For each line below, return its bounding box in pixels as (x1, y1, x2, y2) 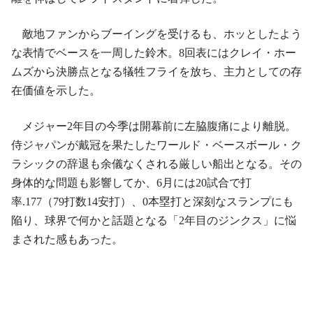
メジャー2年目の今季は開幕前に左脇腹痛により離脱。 (11, 120, 296, 132)
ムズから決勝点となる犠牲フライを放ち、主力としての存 (11, 66, 302, 78)
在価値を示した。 (11, 85, 101, 96)
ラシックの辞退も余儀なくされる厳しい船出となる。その (11, 158, 302, 170)
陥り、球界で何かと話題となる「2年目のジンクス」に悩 (11, 214, 296, 226)
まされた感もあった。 (11, 233, 123, 245)
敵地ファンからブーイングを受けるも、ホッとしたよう (11, 28, 302, 40)
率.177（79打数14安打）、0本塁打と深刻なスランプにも (11, 196, 293, 208)
